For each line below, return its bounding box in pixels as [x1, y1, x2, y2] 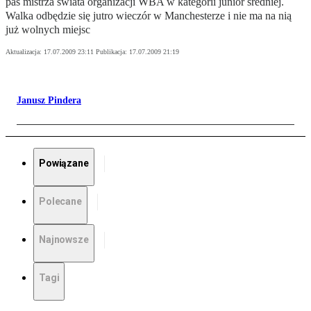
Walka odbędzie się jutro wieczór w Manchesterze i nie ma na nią [6, 10, 292, 22]
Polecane [39, 196, 82, 208]
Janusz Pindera [17, 95, 81, 106]
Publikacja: [96, 48, 129, 56]
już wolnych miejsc [6, 24, 90, 36]
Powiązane [39, 158, 89, 169]
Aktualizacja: [6, 48, 44, 56]
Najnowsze [39, 234, 89, 246]
